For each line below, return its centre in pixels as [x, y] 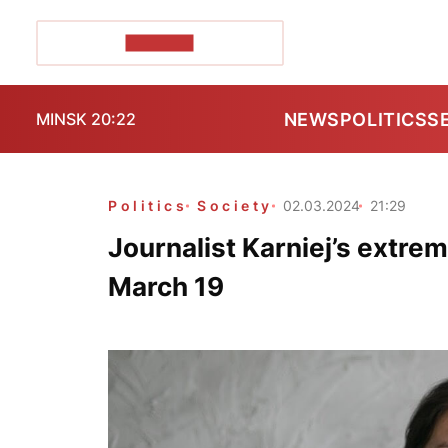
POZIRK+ [159, 42]
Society [235, 205]
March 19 [166, 286]
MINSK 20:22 [86, 119]
